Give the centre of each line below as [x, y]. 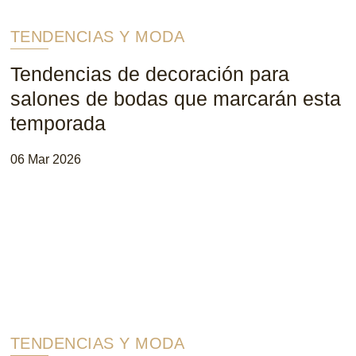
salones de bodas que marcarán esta [175, 98]
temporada [58, 123]
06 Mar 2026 [45, 159]
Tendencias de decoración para [149, 74]
